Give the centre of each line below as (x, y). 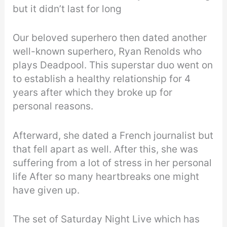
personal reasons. (54, 106)
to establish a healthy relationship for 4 (102, 79)
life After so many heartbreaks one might (106, 176)
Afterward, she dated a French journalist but (113, 135)
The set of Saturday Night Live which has (106, 219)
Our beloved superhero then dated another (110, 38)
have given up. (46, 190)
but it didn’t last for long (67, 9)
